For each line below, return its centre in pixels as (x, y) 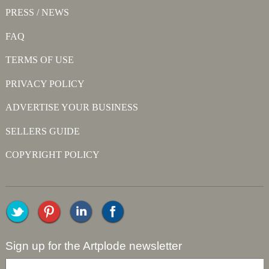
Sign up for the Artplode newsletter (93, 246)
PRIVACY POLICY (45, 83)
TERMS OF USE (39, 60)
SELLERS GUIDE (42, 131)
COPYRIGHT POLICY (52, 155)
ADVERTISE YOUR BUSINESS (71, 107)
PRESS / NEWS (37, 12)
